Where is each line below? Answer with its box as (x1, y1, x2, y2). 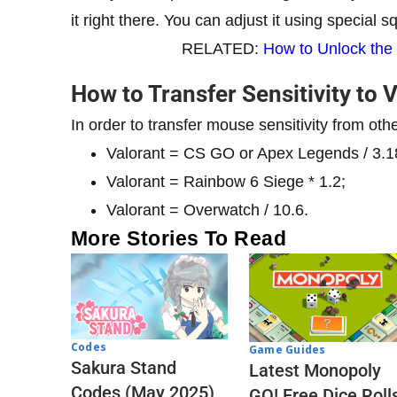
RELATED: (182, 39, 263, 58)
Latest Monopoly (249, 359, 381, 381)
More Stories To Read (71, 226, 287, 250)
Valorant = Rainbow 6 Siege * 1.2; (106, 172, 346, 191)
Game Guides (249, 341, 326, 357)
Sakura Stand (71, 357, 176, 379)
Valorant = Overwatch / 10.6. (106, 200, 308, 219)
